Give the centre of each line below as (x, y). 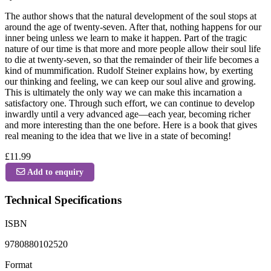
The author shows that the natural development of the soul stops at (131, 16)
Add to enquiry (55, 172)
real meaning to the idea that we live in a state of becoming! (118, 135)
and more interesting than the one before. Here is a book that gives (131, 125)
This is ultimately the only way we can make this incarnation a (123, 92)
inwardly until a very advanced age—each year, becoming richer (128, 114)
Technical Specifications (63, 200)
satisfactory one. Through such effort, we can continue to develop (130, 103)
